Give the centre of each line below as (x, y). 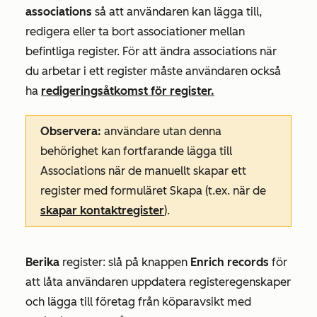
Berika (42, 263)
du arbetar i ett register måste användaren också (153, 71)
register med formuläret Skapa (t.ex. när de (153, 191)
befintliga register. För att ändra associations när (151, 52)
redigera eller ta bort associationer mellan (135, 32)
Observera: (71, 132)
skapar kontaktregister (102, 211)
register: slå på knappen (125, 263)
